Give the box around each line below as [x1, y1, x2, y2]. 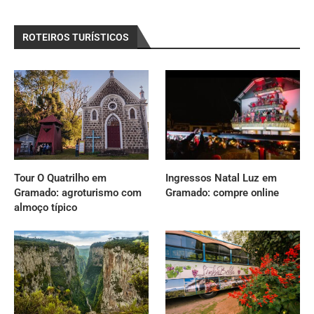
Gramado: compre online [165, 186, 280, 199]
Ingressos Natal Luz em [165, 171, 278, 184]
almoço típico [14, 200, 77, 214]
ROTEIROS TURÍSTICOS [22, 31, 129, 43]
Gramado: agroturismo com [14, 186, 142, 199]
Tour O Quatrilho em [14, 171, 107, 184]
